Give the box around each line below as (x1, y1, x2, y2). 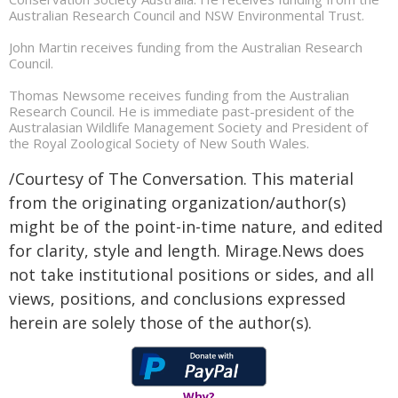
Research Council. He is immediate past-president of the (9, 101, 354, 120)
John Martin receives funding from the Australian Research (9, 37, 362, 56)
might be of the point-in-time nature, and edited (9, 215, 383, 237)
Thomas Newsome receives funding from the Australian (9, 85, 349, 104)
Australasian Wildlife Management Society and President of (9, 117, 368, 136)
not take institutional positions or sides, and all (9, 263, 374, 285)
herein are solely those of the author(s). (9, 311, 312, 333)
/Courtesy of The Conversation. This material (9, 167, 354, 189)
